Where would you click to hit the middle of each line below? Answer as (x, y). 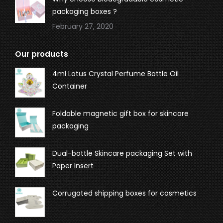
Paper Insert (73, 166)
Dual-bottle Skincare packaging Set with (122, 154)
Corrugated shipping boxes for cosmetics (124, 193)
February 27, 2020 (83, 27)
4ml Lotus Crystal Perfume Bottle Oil (115, 74)
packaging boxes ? (85, 12)
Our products (42, 54)
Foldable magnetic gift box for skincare (120, 114)
